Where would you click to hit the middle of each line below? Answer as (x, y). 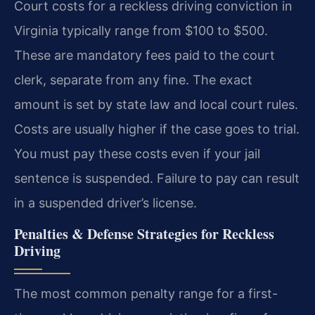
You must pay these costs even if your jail (137, 154)
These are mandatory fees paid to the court (144, 56)
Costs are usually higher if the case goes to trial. (157, 129)
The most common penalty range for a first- (146, 293)
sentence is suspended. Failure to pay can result (157, 179)
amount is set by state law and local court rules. (156, 105)
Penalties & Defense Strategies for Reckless (144, 233)
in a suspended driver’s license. (105, 203)
